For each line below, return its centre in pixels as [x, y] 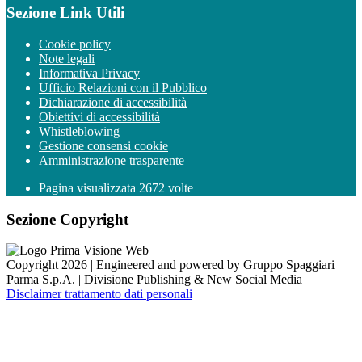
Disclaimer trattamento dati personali [99, 294]
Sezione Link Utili [65, 13]
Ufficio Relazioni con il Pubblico [123, 87]
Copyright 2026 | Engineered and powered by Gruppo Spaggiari [170, 265]
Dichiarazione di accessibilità [113, 102]
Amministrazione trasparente [112, 160]
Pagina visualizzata [89, 187]
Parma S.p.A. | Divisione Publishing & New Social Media [154, 280]
